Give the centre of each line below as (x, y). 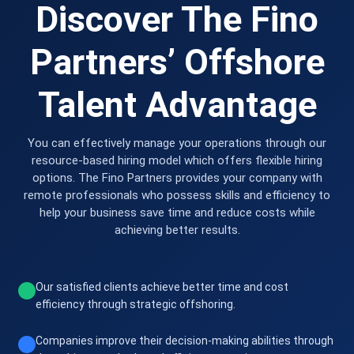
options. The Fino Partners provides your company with (177, 178)
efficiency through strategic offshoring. (136, 305)
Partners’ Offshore (177, 62)
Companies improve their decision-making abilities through (185, 341)
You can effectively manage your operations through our (177, 143)
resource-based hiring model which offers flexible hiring (177, 161)
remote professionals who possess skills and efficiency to (177, 196)
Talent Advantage (177, 105)
